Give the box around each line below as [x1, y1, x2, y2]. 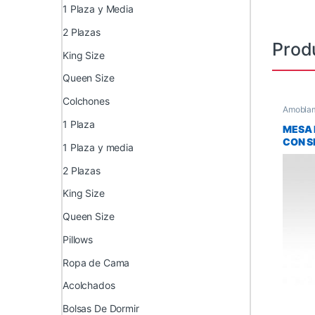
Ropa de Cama [63, 256, 130, 269]
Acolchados [63, 279, 115, 292]
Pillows [63, 233, 94, 245]
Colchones [63, 95, 110, 108]
